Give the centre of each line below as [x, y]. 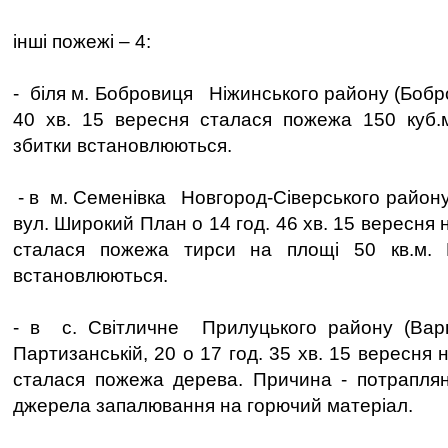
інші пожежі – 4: [82, 41]
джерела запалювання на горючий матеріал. [213, 405]
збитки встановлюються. [122, 145]
